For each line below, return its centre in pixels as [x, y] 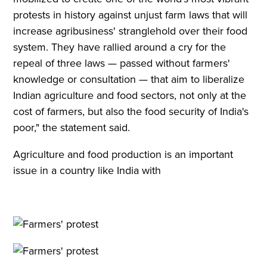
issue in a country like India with [87, 170]
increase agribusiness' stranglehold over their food [131, 31]
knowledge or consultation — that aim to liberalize [129, 79]
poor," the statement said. [72, 127]
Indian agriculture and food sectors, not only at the [130, 95]
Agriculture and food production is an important [123, 154]
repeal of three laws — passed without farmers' [122, 63]
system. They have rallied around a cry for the [120, 47]
